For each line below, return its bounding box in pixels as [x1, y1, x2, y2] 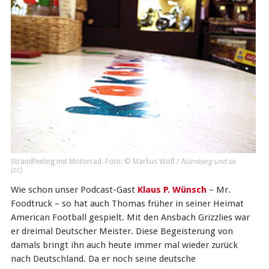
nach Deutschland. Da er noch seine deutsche [10, 253, 196, 264]
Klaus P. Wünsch [137, 184, 207, 195]
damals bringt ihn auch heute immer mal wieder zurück [10, 240, 238, 250]
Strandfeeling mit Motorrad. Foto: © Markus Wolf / [10, 157, 181, 166]
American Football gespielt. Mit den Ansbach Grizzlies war [10, 212, 250, 223]
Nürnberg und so [180, 157, 235, 166]
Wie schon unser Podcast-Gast [10, 184, 138, 195]
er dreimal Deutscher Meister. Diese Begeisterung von [10, 226, 233, 237]
